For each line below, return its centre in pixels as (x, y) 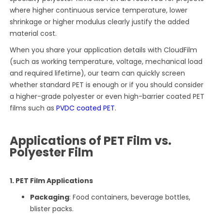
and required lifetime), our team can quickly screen (98, 73)
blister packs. (52, 209)
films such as (33, 108)
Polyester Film (52, 153)
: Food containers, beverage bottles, (130, 197)
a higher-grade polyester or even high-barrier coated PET (107, 97)
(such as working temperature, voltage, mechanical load (106, 62)
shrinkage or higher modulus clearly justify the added (100, 22)
